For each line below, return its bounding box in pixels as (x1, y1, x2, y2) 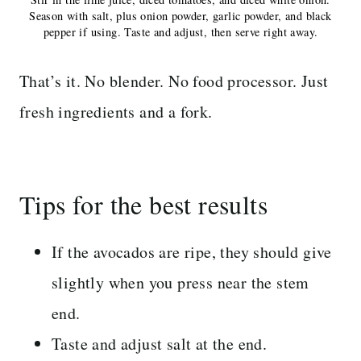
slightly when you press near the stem (52, 271, 309, 293)
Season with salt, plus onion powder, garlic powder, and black (29, 7, 332, 23)
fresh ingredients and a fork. (19, 100, 213, 122)
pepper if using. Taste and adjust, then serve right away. (43, 23, 318, 39)
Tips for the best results (19, 186, 268, 222)
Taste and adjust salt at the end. (52, 332, 268, 355)
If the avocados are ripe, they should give (52, 240, 332, 263)
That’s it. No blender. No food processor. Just (19, 69, 329, 92)
